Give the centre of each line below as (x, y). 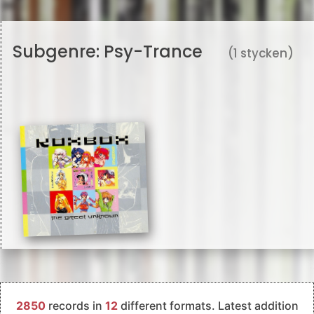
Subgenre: (58, 52)
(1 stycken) (261, 53)
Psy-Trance (153, 52)
